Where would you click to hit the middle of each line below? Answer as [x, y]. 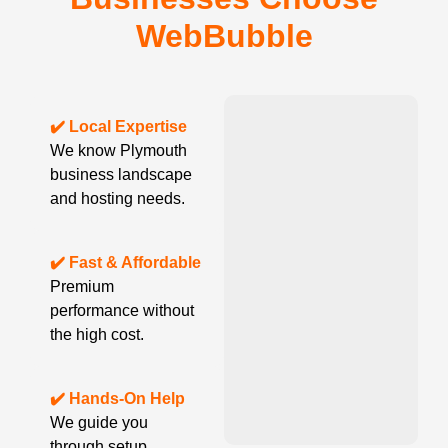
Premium [82, 287]
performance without [122, 311]
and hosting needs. [117, 199]
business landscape [121, 175]
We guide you [99, 423]
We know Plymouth [118, 151]
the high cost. [97, 335]
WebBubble [224, 36]
